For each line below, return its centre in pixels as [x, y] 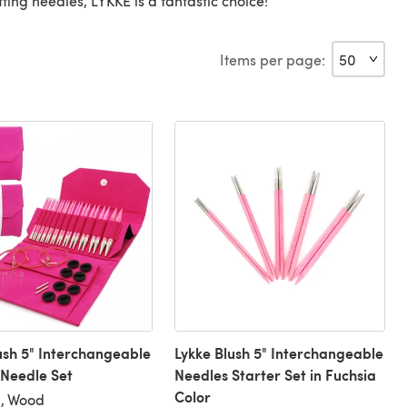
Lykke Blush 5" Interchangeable [278, 353]
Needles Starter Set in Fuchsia [275, 375]
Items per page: [273, 59]
